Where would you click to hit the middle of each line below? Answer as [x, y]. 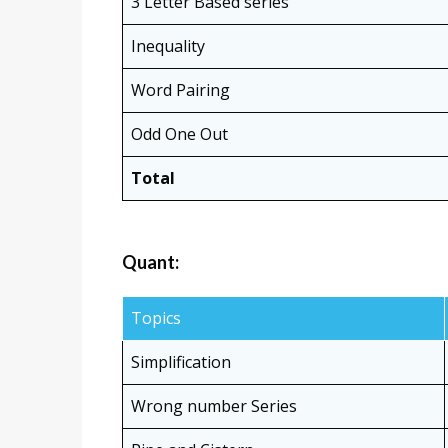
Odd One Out [179, 133]
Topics [156, 317]
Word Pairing [180, 89]
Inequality [168, 45]
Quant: [150, 261]
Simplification [181, 361]
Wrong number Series [214, 405]
